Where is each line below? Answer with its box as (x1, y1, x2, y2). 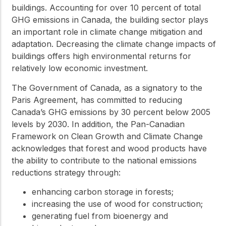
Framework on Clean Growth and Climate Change (12, 131, 203, 141)
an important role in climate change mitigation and (12, 27, 202, 37)
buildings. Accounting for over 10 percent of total (12, 3, 201, 13)
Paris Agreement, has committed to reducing (12, 94, 182, 105)
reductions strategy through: (12, 167, 121, 178)
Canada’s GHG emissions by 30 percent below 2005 (12, 106, 210, 117)
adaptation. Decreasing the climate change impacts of (12, 39, 216, 49)
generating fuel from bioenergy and (32, 211, 168, 221)
